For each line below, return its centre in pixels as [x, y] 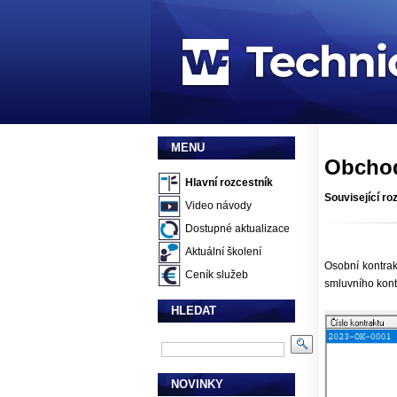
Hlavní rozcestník [229, 183]
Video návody [218, 206]
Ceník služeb [216, 275]
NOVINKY [197, 384]
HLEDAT [193, 311]
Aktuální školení [223, 252]
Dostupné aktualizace [237, 229]
